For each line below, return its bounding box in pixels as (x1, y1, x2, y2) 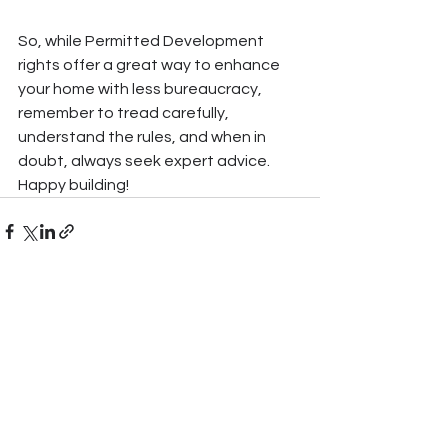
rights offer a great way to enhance (18, 57, 283, 74)
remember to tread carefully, (18, 105, 232, 122)
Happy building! (18, 177, 129, 194)
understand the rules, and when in (18, 129, 269, 146)
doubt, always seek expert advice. (18, 153, 273, 170)
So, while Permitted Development (18, 33, 267, 50)
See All (276, 337, 320, 352)
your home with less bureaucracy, (18, 81, 265, 98)
